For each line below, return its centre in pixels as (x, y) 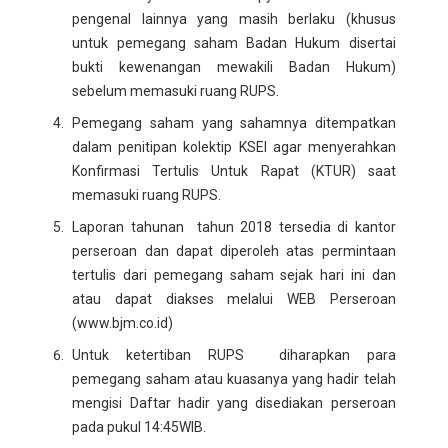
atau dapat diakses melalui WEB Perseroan (234, 298)
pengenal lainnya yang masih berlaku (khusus (234, 18)
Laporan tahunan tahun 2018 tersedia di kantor (234, 226)
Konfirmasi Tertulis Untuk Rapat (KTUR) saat (234, 170)
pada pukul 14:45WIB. (139, 426)
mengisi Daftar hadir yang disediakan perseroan (234, 402)
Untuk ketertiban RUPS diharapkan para (234, 354)
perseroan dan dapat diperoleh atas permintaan (234, 250)
